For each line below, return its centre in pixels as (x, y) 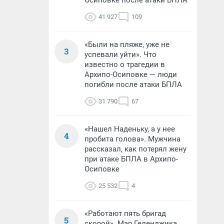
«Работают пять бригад (125, 213)
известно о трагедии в (125, 64)
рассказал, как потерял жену (135, 149)
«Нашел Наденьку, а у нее (130, 129)
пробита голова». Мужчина (132, 139)
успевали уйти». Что (120, 54)
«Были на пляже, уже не (127, 44)
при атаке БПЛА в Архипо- (131, 159)
